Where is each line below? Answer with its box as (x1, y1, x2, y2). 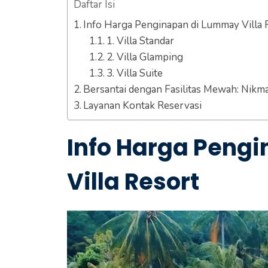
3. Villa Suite (106, 66, 163, 80)
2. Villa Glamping (106, 50, 183, 64)
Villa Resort (67, 165, 199, 197)
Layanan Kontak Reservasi (83, 98, 202, 112)
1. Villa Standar (106, 33, 174, 48)
